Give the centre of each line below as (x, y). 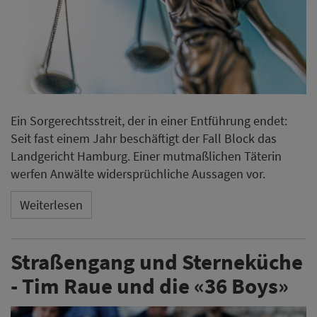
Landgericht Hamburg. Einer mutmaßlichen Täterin (146, 156)
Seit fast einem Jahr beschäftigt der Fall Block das (144, 138)
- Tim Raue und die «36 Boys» (150, 285)
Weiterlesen (51, 205)
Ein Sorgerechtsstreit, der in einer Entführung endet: (149, 120)
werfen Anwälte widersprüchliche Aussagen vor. (138, 173)
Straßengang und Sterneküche (157, 261)
